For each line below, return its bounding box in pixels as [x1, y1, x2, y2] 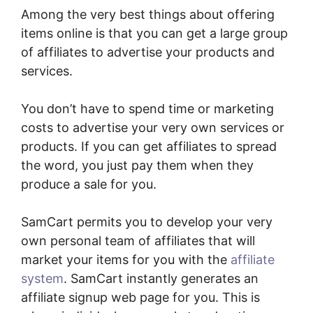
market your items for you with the [21, 252, 231, 268]
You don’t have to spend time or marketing [21, 101, 274, 117]
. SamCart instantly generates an [64, 271, 259, 286]
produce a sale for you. [21, 177, 156, 192]
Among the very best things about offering [21, 7, 275, 22]
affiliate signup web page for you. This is [21, 290, 260, 305]
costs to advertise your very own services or [21, 120, 284, 136]
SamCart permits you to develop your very [21, 214, 272, 230]
